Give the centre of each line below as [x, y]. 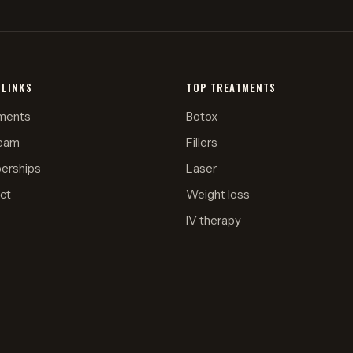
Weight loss [218, 195]
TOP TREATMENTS [231, 88]
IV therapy [214, 221]
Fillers [202, 143]
